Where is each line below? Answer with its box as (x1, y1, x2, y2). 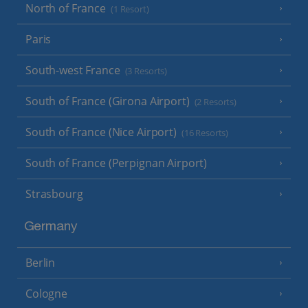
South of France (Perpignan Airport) (25, 155, 208, 170)
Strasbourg (25, 186, 83, 201)
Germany (23, 221, 78, 235)
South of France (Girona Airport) (25, 93, 190, 109)
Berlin (25, 254, 56, 270)
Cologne (25, 285, 68, 301)
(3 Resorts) (124, 65, 168, 77)
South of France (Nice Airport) (25, 124, 177, 140)
